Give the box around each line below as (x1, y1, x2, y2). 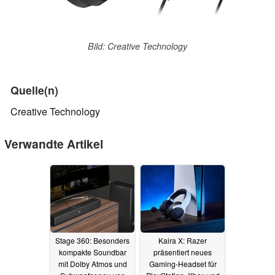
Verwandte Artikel (4, 135, 103, 153)
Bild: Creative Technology (88, 40, 187, 53)
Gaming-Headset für (149, 258, 217, 269)
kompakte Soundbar (58, 246, 126, 257)
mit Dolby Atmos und (58, 258, 127, 269)
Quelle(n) (10, 82, 58, 98)
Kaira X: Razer (158, 234, 207, 246)
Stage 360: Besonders (55, 234, 130, 246)
